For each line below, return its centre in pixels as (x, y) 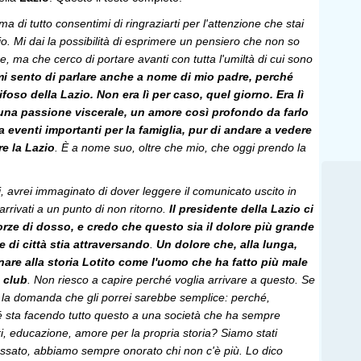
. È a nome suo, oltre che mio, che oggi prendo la (180, 147)
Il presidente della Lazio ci (241, 209)
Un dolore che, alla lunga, (227, 244)
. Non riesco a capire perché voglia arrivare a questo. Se (171, 280)
